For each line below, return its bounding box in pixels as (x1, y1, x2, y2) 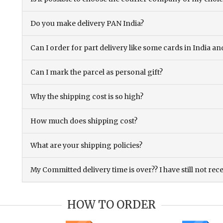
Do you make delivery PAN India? (30, 19, 144, 28)
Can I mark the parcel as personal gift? (30, 68, 163, 77)
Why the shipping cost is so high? (30, 92, 143, 102)
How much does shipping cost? (30, 116, 137, 126)
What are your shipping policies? (30, 141, 142, 150)
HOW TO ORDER (67, 198, 156, 212)
